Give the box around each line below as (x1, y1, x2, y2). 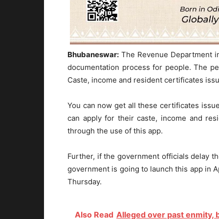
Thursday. (67, 177, 102, 187)
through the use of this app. (67, 126, 163, 136)
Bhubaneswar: (67, 50, 119, 60)
